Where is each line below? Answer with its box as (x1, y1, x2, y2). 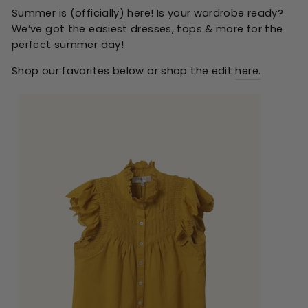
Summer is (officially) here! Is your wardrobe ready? (12, 6, 284, 20)
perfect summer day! (12, 38, 124, 52)
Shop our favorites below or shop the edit (12, 64, 233, 78)
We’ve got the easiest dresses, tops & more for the (12, 22, 283, 36)
